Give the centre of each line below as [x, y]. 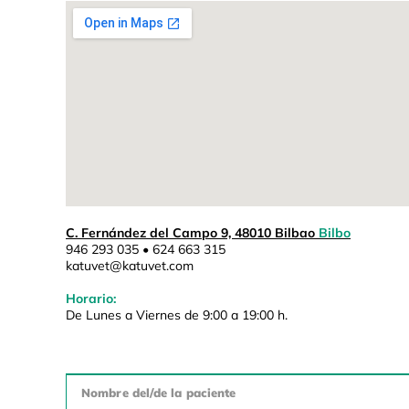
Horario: [91, 299]
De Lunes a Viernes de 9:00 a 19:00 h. [177, 315]
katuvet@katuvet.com [130, 266]
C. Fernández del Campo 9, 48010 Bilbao [192, 233]
